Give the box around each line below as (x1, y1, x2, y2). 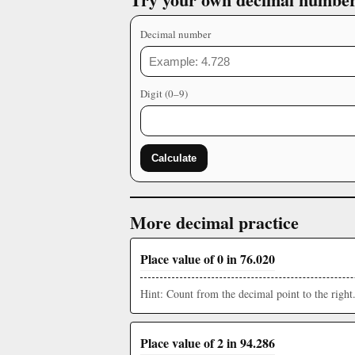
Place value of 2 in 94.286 (140, 334, 275, 352)
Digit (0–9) (140, 86, 188, 101)
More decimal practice (130, 209, 299, 235)
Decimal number (140, 27, 211, 41)
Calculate (151, 152, 197, 164)
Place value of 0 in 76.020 (140, 250, 275, 268)
